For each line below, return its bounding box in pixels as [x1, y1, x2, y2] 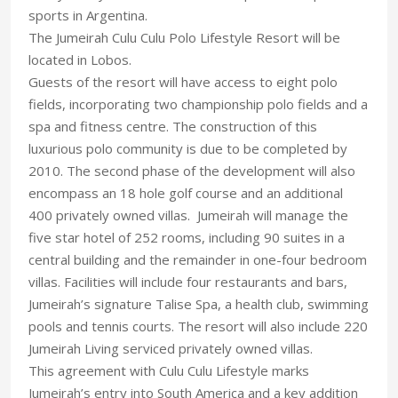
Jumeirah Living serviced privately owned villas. [28, 338, 313, 357]
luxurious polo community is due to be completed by [28, 139, 347, 157]
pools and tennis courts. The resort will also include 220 [28, 316, 368, 335]
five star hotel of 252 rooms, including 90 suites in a [28, 227, 345, 246]
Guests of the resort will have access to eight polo [28, 72, 338, 91]
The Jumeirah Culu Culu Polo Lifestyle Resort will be [28, 28, 340, 46]
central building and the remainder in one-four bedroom [28, 250, 367, 268]
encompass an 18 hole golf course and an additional [28, 183, 343, 202]
